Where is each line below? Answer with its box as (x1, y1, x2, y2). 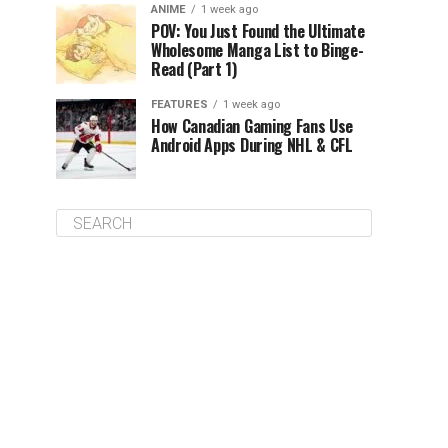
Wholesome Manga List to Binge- (151, 38, 364, 62)
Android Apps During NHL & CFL (151, 133, 353, 157)
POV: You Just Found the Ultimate (151, 19, 365, 43)
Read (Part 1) (151, 57, 237, 81)
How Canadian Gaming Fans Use (151, 114, 354, 138)
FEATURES (151, 98, 208, 111)
